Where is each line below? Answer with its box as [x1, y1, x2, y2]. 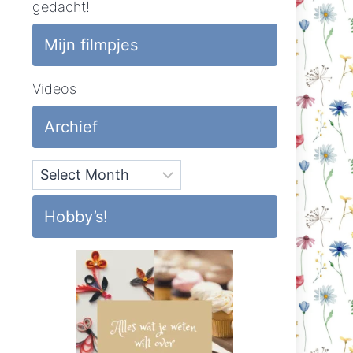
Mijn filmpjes [43, 35, 138, 55]
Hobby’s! [43, 206, 108, 226]
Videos [32, 80, 76, 98]
